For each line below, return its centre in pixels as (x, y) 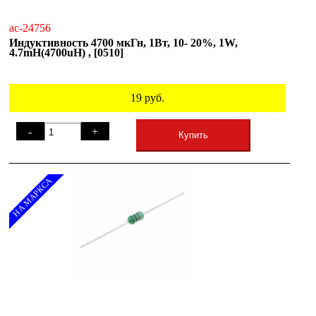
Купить (193, 135)
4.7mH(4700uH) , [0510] (66, 52)
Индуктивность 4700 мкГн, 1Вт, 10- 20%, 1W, (123, 42)
